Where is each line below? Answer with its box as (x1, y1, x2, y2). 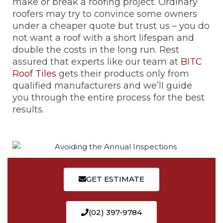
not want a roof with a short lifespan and (12, 32, 194, 44)
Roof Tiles (12, 68, 56, 80)
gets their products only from (56, 68, 189, 80)
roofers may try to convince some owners (12, 8, 197, 20)
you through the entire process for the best (12, 92, 205, 104)
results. (12, 104, 44, 115)
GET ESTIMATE (86, 174, 144, 184)
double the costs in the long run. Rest (12, 44, 179, 56)
